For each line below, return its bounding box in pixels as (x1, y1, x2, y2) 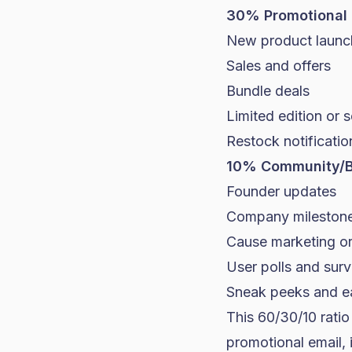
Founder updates (226, 183, 336, 200)
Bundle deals (226, 82, 310, 99)
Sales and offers (226, 57, 331, 74)
